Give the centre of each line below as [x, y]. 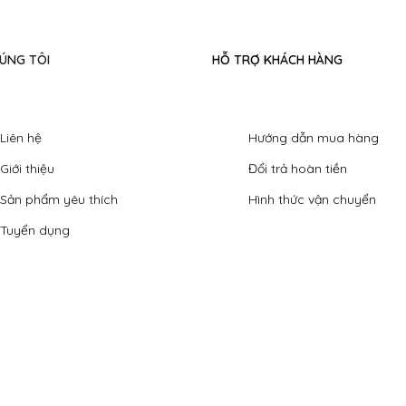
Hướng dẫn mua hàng [313, 138]
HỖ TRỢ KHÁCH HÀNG [277, 59]
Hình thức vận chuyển [312, 200]
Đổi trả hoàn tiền [297, 169]
